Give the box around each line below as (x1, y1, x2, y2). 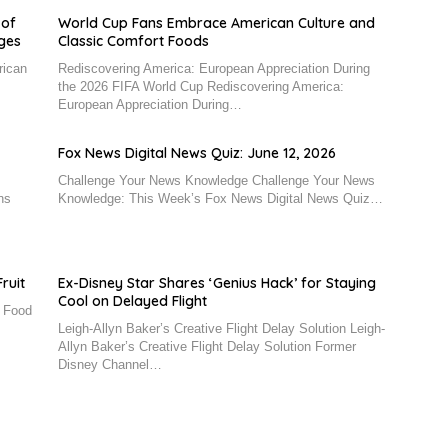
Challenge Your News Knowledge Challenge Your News (57, 173, 375, 189)
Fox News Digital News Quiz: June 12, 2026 (57, 144, 336, 163)
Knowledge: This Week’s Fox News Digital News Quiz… (57, 191, 383, 207)
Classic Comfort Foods (57, 32, 209, 51)
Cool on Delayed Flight (57, 292, 207, 311)
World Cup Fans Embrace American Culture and (57, 14, 375, 33)
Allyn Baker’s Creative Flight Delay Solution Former (57, 339, 356, 355)
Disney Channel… (57, 357, 162, 373)
